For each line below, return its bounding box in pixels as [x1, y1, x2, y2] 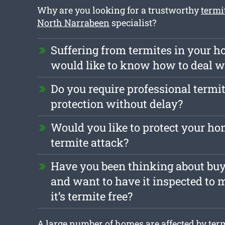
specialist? [109, 17, 156, 29]
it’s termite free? [50, 189, 133, 204]
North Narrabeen [37, 17, 109, 29]
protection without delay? [50, 96, 183, 111]
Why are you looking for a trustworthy [37, 4, 201, 17]
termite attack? [50, 135, 129, 150]
